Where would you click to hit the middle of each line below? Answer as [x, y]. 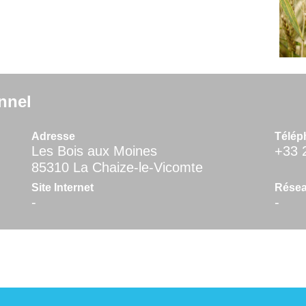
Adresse [53, 137]
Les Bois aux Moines [94, 151]
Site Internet [62, 188]
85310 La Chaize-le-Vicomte [117, 168]
